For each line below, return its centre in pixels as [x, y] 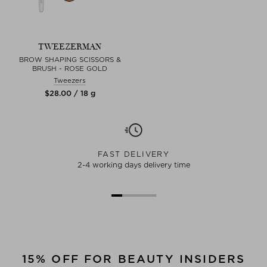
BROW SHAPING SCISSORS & [70, 59]
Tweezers [70, 80]
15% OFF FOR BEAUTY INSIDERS [133, 259]
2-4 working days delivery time [133, 164]
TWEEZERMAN [70, 46]
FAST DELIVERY [133, 154]
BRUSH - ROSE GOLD [70, 68]
